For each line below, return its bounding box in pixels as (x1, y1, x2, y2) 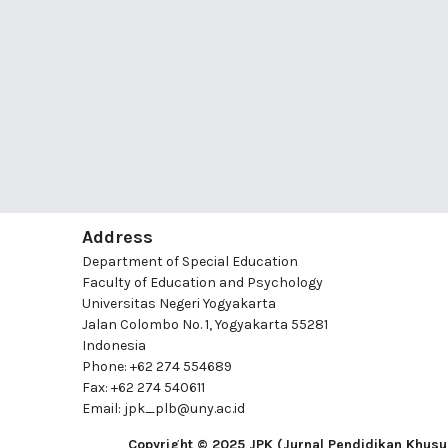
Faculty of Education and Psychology (82, 273, 323, 291)
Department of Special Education (82, 252, 298, 270)
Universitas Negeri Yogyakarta (82, 294, 276, 312)
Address (82, 225, 153, 248)
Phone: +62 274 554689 (82, 357, 232, 375)
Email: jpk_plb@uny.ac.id (82, 399, 245, 417)
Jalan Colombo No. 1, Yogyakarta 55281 (82, 315, 328, 333)
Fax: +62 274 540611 (82, 378, 205, 396)
